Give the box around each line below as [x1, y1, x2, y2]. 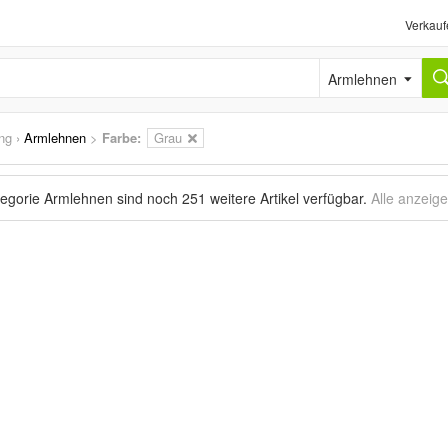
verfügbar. [299, 188, 371, 208]
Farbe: [102, 128, 141, 147]
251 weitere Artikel [182, 188, 299, 208]
